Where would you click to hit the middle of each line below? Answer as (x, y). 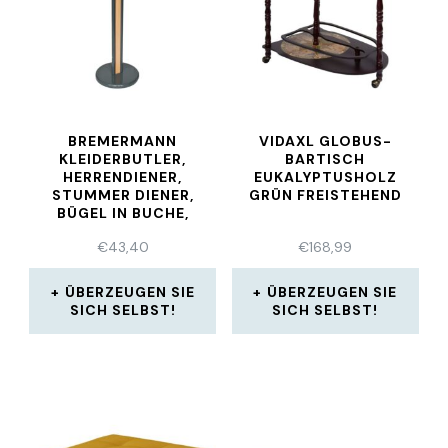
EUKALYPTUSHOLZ (325, 177)
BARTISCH (325, 159)
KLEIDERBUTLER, (123, 159)
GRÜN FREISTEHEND (325, 195)
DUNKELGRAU (122, 231)
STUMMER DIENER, (122, 195)
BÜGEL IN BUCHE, (122, 213)
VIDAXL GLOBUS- (325, 141)
